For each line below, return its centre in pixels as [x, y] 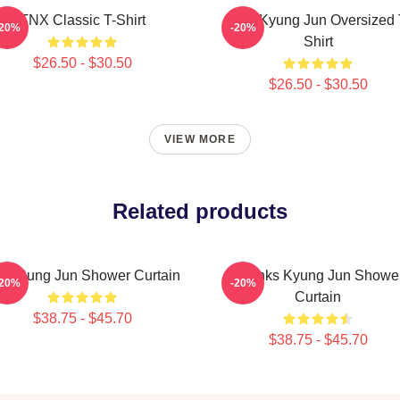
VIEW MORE [200, 139]
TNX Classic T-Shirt [82, 20]
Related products [200, 211]
